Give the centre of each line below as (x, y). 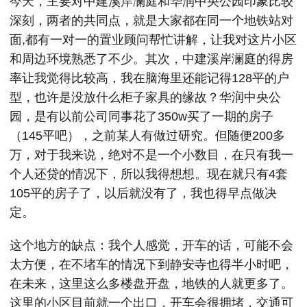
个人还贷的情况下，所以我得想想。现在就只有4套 (149, 174)
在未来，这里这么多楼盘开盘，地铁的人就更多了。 (151, 284)
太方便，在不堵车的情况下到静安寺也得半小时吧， (151, 265)
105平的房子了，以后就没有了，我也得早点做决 (143, 193)
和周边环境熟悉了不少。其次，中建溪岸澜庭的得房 (151, 59)
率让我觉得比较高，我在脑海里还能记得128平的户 (149, 78)
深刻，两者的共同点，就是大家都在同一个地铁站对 (151, 21)
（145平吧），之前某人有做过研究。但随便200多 (147, 136)
